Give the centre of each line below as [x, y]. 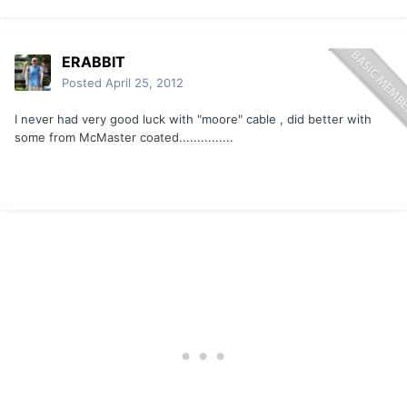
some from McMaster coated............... [124, 138]
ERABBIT [94, 62]
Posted [84, 83]
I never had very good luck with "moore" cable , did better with [193, 119]
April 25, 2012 [144, 83]
